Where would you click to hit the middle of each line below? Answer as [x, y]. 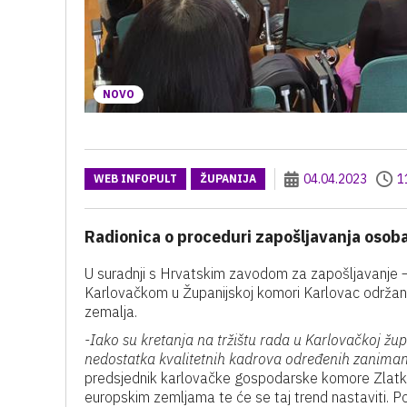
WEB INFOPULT [135, 179]
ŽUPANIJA [228, 179]
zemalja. [111, 312]
